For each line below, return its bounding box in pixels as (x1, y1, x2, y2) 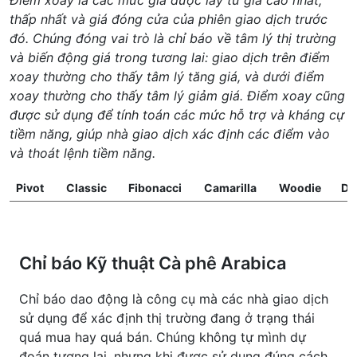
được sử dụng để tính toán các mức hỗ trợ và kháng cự (10, 107, 344, 123)
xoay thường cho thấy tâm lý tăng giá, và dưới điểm (10, 69, 324, 84)
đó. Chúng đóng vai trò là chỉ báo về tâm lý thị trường (10, 30, 336, 46)
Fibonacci (128, 181, 182, 194)
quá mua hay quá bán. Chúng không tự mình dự (19, 329, 306, 345)
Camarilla (204, 181, 257, 194)
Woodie (278, 181, 321, 194)
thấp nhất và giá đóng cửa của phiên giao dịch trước (10, 11, 328, 27)
